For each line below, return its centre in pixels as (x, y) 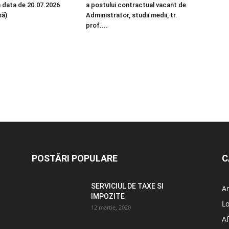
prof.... (97, 25)
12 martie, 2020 (111, 207)
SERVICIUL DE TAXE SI (127, 186)
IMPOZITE (108, 196)
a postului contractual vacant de (136, 5)
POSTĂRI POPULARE (75, 158)
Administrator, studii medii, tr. (132, 15)
